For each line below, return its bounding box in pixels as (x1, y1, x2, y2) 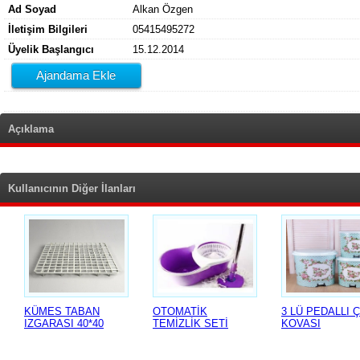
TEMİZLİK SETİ (153, 317, 228, 329)
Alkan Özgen (133, 2, 193, 15)
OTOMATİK (153, 305, 207, 317)
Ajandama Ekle (36, 67, 117, 82)
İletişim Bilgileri (8, 22, 88, 35)
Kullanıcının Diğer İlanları (8, 182, 136, 194)
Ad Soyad (8, 2, 56, 15)
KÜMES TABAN (24, 305, 100, 317)
